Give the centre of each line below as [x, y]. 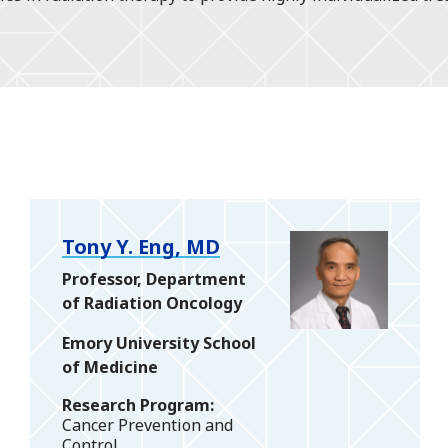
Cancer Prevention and [147, 425]
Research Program [136, 405]
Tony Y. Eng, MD [141, 247]
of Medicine [110, 367]
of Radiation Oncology [152, 303]
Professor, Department [154, 279]
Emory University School [159, 343]
